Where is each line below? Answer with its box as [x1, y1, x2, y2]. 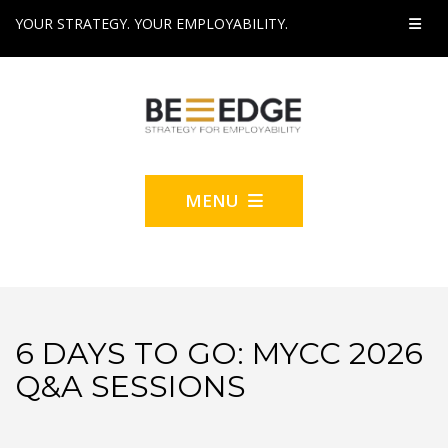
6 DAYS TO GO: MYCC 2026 [15, 334, 423, 372]
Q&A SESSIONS [15, 367, 246, 405]
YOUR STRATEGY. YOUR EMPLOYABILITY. [15, 14, 288, 33]
